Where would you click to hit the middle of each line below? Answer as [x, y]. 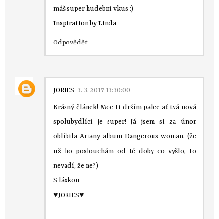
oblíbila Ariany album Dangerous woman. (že [125, 136]
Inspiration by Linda [85, 23]
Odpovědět [71, 42]
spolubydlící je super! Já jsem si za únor [125, 121]
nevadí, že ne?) [76, 165]
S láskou [67, 180]
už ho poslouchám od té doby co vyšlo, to [125, 151]
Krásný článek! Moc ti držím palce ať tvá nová [125, 107]
